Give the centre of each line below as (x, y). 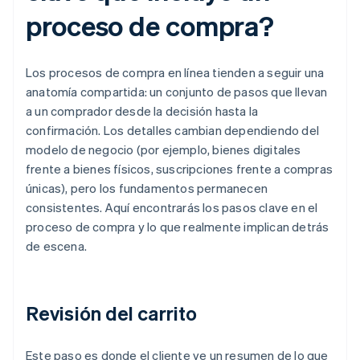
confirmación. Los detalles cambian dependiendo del (173, 131)
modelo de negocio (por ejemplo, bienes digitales (164, 150)
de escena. (56, 246)
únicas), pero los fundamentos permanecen (147, 188)
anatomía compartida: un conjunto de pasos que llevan (177, 92)
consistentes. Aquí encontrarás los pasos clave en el (172, 208)
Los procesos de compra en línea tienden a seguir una (175, 73)
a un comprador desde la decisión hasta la (142, 111)
